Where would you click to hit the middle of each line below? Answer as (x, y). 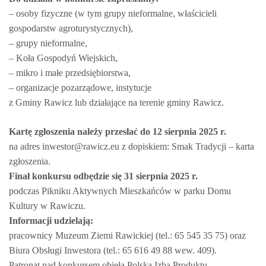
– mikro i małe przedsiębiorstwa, (70, 73)
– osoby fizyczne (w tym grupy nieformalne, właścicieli (113, 13)
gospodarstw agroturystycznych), (71, 28)
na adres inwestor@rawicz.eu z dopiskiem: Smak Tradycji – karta (132, 146)
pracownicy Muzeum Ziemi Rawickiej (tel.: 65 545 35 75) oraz (127, 235)
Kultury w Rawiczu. (47, 206)
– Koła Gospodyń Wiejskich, (63, 58)
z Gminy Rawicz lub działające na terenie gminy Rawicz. (116, 102)
